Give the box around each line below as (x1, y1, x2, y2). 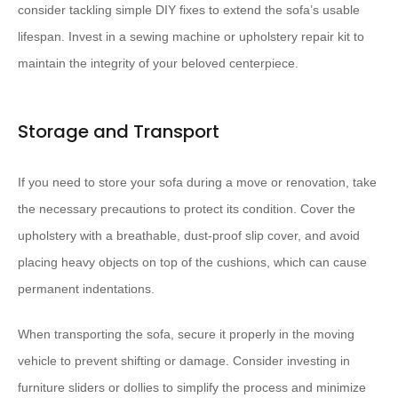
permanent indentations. (18, 282, 155, 297)
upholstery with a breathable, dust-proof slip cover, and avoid (18, 228, 360, 243)
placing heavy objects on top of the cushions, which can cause (18, 255, 367, 270)
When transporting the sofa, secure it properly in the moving (18, 327, 354, 342)
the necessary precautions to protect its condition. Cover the (18, 202, 355, 217)
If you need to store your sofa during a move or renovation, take (18, 175, 377, 190)
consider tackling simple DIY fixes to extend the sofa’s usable (18, 3, 360, 18)
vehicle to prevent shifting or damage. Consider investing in (18, 354, 350, 369)
